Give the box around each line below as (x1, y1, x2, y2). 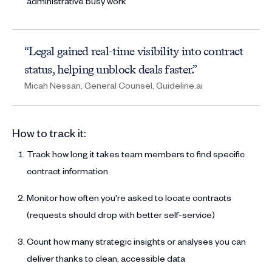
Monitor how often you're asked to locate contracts (27, 191, 231, 203)
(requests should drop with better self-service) (27, 208, 215, 220)
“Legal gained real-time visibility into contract (24, 43, 243, 58)
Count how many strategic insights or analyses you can (27, 235, 246, 247)
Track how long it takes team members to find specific (27, 148, 245, 160)
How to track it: (12, 125, 86, 140)
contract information (27, 165, 108, 177)
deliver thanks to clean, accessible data (27, 252, 185, 264)
